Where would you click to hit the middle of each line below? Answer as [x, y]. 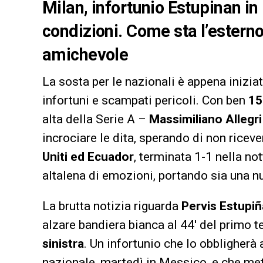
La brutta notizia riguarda [112, 206]
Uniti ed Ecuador [88, 156]
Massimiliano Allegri [205, 119]
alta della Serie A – [96, 119]
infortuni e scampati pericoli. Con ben [145, 100]
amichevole [85, 54]
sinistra [63, 243]
